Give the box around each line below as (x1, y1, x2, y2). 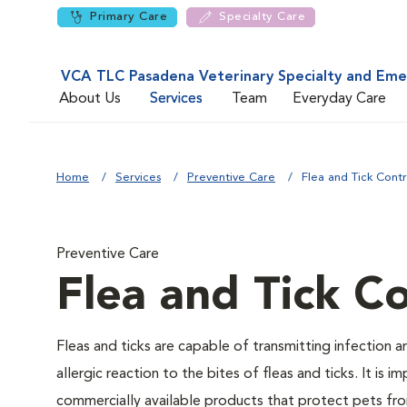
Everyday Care (293, 91, 386, 106)
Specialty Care (219, 11, 305, 23)
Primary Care (90, 11, 167, 23)
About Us (59, 91, 121, 106)
